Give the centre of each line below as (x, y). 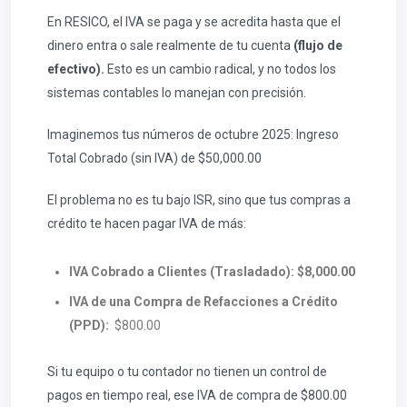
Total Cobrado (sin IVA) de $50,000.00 (154, 159)
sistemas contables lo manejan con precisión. (177, 93)
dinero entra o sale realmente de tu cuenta (170, 46)
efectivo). (76, 69)
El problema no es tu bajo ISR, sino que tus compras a (199, 200)
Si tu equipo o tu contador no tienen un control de (187, 372)
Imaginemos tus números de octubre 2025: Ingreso (193, 135)
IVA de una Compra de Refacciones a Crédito (203, 302)
